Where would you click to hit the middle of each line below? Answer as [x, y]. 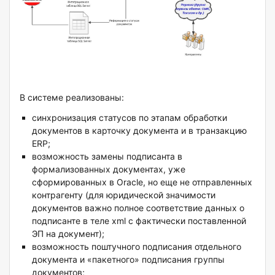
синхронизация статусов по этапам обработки [130, 118]
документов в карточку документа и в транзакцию [139, 131]
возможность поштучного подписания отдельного [137, 247]
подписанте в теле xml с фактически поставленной [139, 221]
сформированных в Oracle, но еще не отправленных [142, 182]
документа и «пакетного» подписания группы [128, 260]
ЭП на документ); [68, 234]
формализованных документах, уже [109, 169]
